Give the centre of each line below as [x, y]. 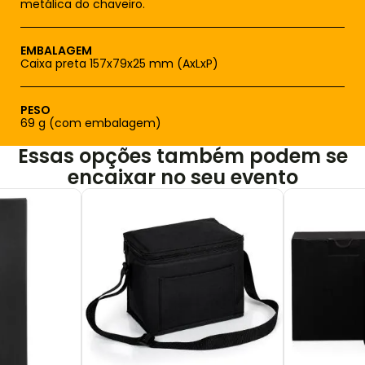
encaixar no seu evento [182, 177]
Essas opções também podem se [182, 156]
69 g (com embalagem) [91, 123]
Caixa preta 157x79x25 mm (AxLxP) [119, 64]
